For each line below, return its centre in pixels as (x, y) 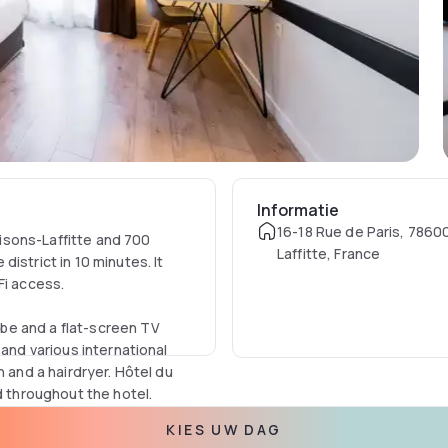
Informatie (297, 210)
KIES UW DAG (224, 429)
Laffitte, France (328, 253)
